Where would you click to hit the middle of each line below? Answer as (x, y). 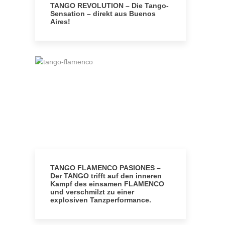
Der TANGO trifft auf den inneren (106, 176)
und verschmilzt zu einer (92, 192)
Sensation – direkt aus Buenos (103, 14)
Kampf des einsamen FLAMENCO (107, 184)
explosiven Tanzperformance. (101, 200)
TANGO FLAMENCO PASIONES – (105, 168)
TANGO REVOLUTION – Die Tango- (109, 6)
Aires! (60, 22)
